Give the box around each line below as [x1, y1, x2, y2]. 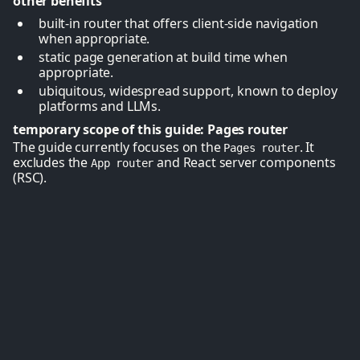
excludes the [13, 153, 91, 171]
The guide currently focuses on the [13, 138, 224, 156]
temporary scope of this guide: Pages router [13, 121, 288, 138]
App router [90, 157, 154, 170]
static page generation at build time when [39, 48, 288, 66]
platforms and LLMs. [39, 97, 161, 115]
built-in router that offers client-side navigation [39, 14, 318, 32]
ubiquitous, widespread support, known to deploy [39, 82, 337, 100]
